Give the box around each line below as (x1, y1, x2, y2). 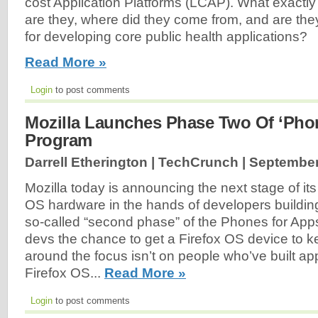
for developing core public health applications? (25, 28, 307, 44)
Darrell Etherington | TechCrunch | (25, 155, 249, 170)
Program (25, 131, 92, 150)
